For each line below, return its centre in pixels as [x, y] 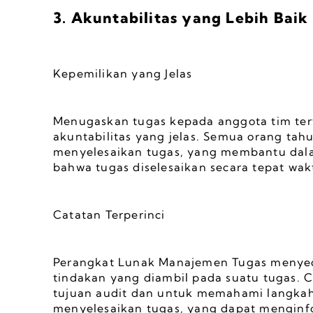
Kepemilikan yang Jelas [123, 73]
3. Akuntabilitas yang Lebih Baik [181, 17]
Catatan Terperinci [109, 214]
